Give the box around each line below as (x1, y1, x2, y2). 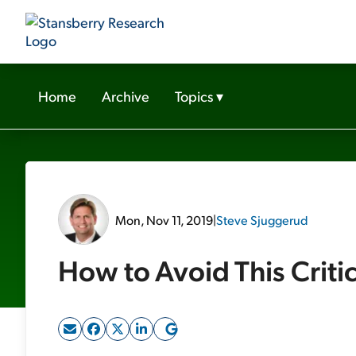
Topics (175, 87, 213, 105)
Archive (102, 87, 149, 105)
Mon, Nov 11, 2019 (115, 211, 213, 228)
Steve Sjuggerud (216, 211, 308, 228)
